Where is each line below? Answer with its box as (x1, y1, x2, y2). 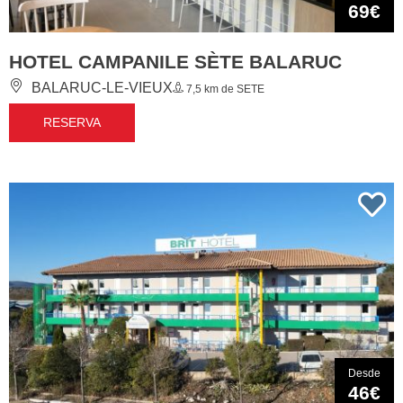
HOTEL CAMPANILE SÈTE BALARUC (9, 50, 342, 72)
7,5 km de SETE (184, 82, 264, 95)
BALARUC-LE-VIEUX (28, 79, 173, 95)
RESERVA (43, 114, 101, 130)
